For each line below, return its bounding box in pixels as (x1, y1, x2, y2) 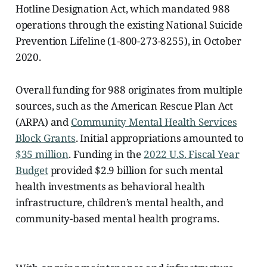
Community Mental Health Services (70, 115, 237, 129)
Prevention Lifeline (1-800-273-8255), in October (15, 34, 241, 48)
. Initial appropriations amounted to (75, 131, 244, 145)
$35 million (15, 147, 69, 162)
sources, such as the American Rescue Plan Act (15, 99, 234, 113)
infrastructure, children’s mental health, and (15, 195, 224, 210)
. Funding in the (68, 147, 144, 162)
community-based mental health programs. (15, 212, 220, 226)
